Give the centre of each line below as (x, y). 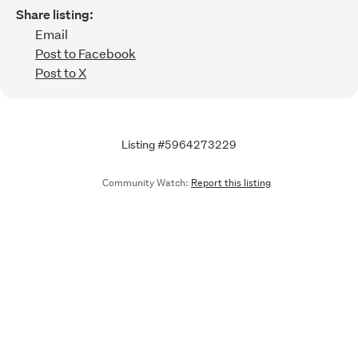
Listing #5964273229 (179, 144)
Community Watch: (145, 182)
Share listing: (55, 14)
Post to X (61, 72)
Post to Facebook (86, 53)
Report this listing (231, 182)
